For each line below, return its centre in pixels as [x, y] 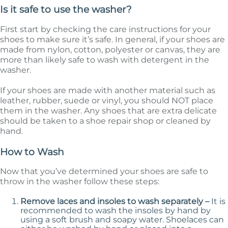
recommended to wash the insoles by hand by [116, 211]
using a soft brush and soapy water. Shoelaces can [122, 220]
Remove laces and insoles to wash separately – [116, 202]
